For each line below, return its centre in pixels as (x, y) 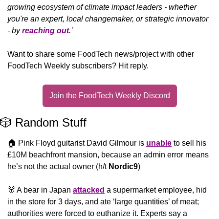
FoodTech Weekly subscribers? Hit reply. (78, 66)
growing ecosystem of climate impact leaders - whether (102, 7)
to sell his (189, 143)
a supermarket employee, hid (156, 190)
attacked (89, 190)
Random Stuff (49, 122)
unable (159, 143)
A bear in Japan (44, 190)
